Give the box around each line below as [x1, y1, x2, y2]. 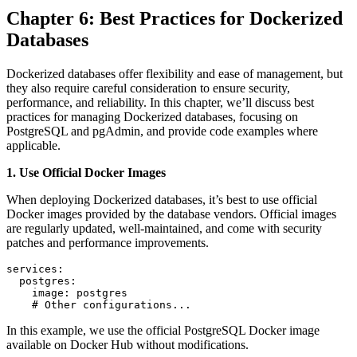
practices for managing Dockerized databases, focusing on [6, 110, 298, 124]
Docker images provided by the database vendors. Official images [6, 207, 336, 222]
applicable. [6, 139, 61, 153]
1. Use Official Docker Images [6, 166, 166, 180]
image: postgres [6, 287, 127, 300]
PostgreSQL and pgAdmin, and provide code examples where [6, 124, 318, 139]
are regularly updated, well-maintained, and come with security [6, 222, 322, 236]
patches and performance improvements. [6, 236, 209, 250]
